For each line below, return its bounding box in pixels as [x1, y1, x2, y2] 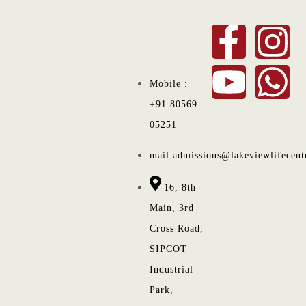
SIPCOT [150, 244, 188, 255]
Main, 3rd [150, 203, 195, 214]
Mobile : [150, 78, 189, 89]
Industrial [150, 264, 194, 275]
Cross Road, [150, 223, 204, 234]
